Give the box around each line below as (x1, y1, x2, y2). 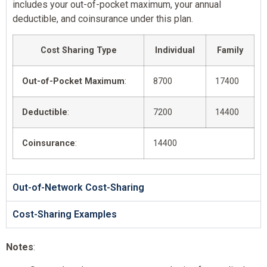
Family (217, 45, 243, 56)
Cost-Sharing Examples (13, 209, 117, 221)
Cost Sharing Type (40, 45, 117, 56)
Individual (155, 45, 195, 56)
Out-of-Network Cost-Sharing (13, 182, 144, 194)
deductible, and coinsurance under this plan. (13, 13, 193, 24)
